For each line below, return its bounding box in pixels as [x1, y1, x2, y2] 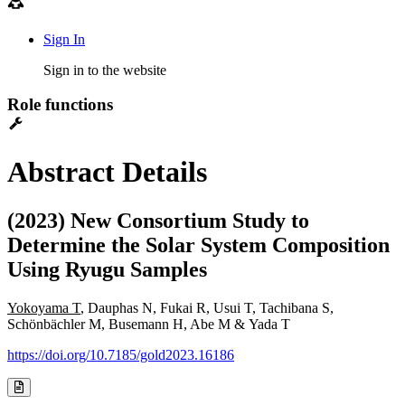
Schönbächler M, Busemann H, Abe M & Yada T [7, 316, 290, 332]
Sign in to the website [43, 61, 166, 78]
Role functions [7, 95, 113, 115]
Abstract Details [7, 155, 207, 189]
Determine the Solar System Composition [7, 232, 390, 257]
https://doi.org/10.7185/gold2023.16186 [7, 346, 234, 363]
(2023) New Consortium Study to [7, 208, 309, 232]
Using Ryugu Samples [7, 257, 207, 281]
